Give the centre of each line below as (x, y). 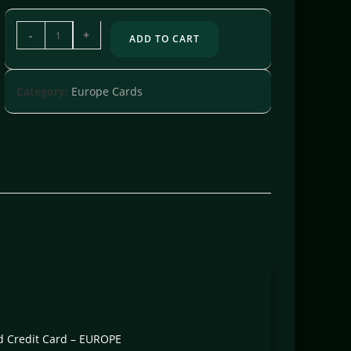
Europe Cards (107, 92)
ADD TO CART (164, 39)
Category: (43, 92)
